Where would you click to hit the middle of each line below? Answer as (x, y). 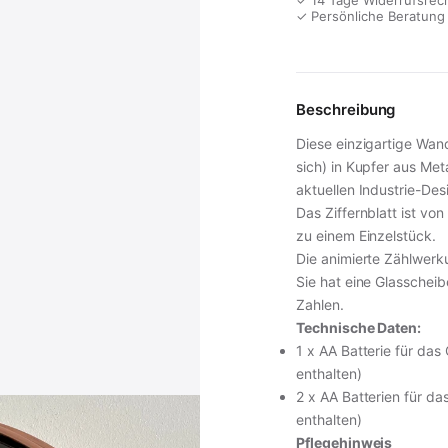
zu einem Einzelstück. (366, 235)
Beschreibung (346, 109)
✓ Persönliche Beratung (370, 16)
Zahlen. (320, 304)
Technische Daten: (359, 327)
